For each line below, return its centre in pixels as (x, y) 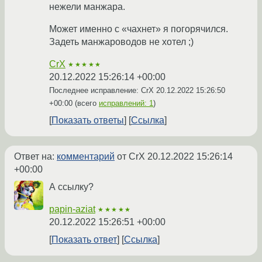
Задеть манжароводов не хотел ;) (121, 42)
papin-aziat (72, 209)
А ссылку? (71, 187)
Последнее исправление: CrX (103, 91)
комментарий (86, 157)
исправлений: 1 (126, 104)
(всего (86, 104)
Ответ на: (35, 157)
